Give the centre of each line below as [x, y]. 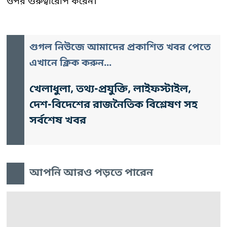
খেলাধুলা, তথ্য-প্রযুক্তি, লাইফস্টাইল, [110, 89]
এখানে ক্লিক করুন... [70, 63]
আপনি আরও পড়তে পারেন [91, 173]
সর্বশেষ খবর [58, 121]
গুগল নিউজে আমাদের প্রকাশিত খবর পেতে [120, 48]
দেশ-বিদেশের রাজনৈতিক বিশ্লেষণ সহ [113, 105]
